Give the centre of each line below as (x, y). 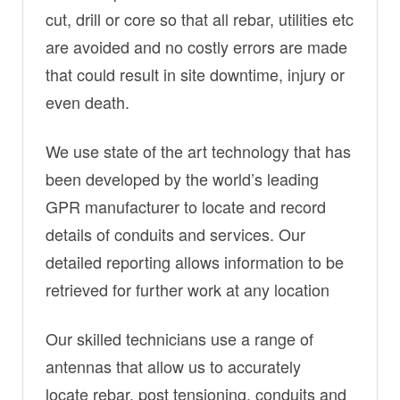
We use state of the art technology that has (198, 151)
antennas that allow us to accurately (173, 367)
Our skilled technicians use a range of (179, 339)
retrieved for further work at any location (187, 290)
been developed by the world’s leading (182, 179)
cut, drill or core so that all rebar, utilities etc (200, 19)
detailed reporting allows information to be (195, 262)
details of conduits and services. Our (175, 234)
